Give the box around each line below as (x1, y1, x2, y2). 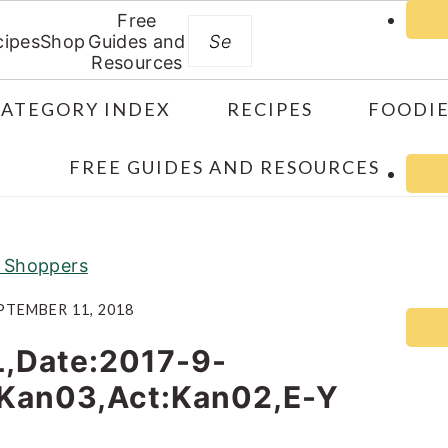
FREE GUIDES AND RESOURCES (68, 156, 380, 178)
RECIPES (226, 98, 313, 120)
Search (238, 14, 301, 35)
